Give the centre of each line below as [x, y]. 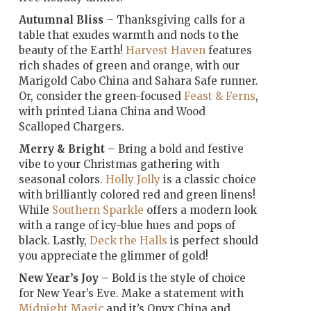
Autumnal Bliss [61, 19]
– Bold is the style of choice [172, 278]
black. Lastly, [54, 240]
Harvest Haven [165, 50]
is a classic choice [208, 179]
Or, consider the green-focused [101, 96]
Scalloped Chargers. [71, 126]
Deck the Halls [128, 240]
